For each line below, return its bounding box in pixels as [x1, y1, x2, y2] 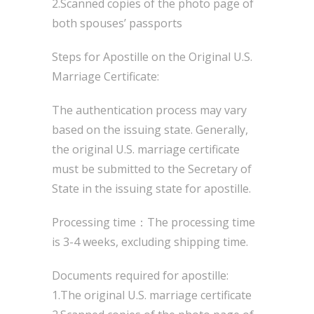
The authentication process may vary [52, 102, 247, 118]
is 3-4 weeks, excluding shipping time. [52, 234, 248, 250]
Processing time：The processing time [52, 214, 255, 230]
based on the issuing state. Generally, [52, 122, 248, 137]
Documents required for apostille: [52, 268, 228, 283]
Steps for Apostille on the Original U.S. [52, 49, 252, 64]
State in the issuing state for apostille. [52, 181, 251, 196]
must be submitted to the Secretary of [52, 161, 252, 177]
